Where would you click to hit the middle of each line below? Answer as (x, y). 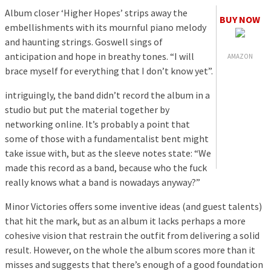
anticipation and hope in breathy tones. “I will (100, 57)
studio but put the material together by (87, 110)
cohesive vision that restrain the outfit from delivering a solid (132, 236)
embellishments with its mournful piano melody (106, 28)
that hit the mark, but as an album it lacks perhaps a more (125, 221)
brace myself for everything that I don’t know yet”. (109, 71)
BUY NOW (240, 20)
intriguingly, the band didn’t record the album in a (107, 95)
